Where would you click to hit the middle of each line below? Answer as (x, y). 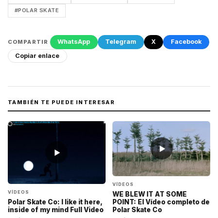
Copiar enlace (37, 55)
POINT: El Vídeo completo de (161, 202)
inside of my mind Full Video (56, 209)
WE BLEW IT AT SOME (150, 194)
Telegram (121, 42)
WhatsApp (74, 42)
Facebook (186, 42)
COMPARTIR (28, 42)
